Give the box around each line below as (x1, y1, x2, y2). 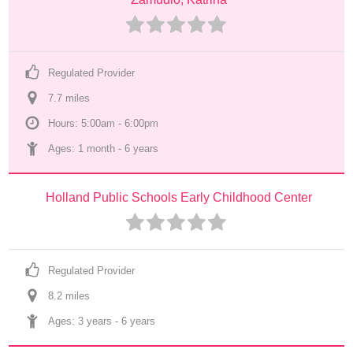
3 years (78, 315, 113, 327)
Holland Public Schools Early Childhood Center (45, 191, 312, 204)
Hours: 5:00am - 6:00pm (48, 117, 159, 129)
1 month (78, 143, 116, 154)
